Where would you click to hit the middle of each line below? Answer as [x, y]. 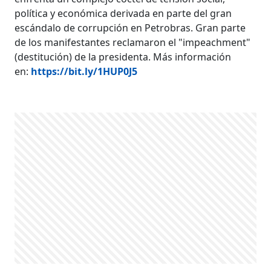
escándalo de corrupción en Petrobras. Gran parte [130, 28]
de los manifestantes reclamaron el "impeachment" [133, 42]
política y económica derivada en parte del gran [123, 13]
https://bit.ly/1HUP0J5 [84, 71]
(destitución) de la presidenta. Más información [123, 57]
